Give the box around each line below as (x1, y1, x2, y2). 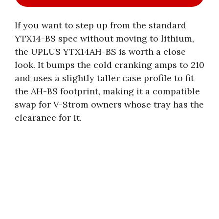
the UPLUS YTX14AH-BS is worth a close (15, 45, 186, 57)
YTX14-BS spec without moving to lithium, (15, 32, 194, 44)
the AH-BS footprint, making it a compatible (15, 85, 200, 97)
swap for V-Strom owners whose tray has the (15, 98, 204, 110)
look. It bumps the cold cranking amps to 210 (15, 59, 204, 70)
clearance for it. (15, 111, 82, 123)
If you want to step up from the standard (15, 19, 186, 31)
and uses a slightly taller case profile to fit (15, 72, 194, 84)
